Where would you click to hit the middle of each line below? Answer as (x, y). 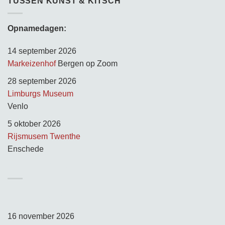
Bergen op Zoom (87, 64)
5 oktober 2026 (34, 124)
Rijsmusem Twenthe (44, 136)
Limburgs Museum (40, 93)
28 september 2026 (42, 81)
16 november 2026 (41, 216)
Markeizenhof (32, 64)
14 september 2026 (42, 51)
